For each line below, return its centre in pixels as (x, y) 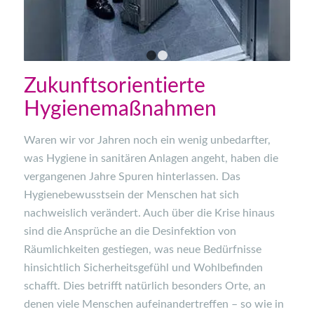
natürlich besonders (173, 286)
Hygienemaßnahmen (120, 110)
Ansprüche (91, 231)
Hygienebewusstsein (75, 194)
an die (134, 231)
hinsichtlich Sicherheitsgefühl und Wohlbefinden (143, 267)
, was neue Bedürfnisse (205, 249)
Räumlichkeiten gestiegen (86, 249)
